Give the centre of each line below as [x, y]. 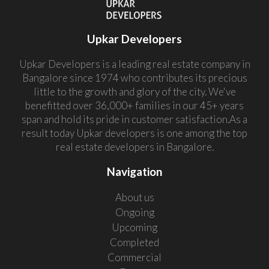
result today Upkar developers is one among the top [134, 133]
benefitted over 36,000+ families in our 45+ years [134, 105]
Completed [134, 242]
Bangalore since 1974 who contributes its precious [134, 77]
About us [134, 197]
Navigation [134, 171]
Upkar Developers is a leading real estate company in [134, 64]
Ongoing [134, 212]
